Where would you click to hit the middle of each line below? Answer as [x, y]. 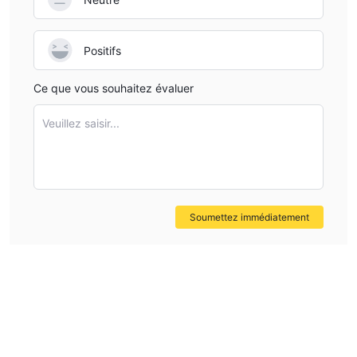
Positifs [102, 50]
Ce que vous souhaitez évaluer [114, 88]
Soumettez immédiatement [249, 217]
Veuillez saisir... [81, 123]
